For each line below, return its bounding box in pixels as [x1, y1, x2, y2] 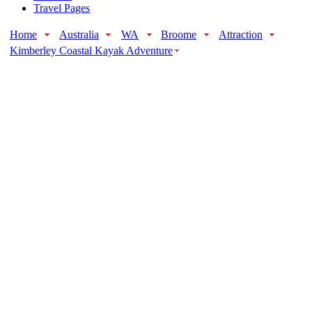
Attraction [219, 28, 263, 40]
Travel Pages [33, 1, 90, 14]
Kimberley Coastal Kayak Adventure [10, 44, 173, 56]
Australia [59, 28, 99, 40]
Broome [161, 28, 196, 40]
